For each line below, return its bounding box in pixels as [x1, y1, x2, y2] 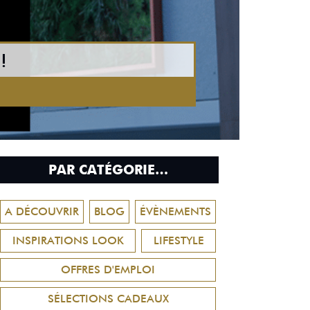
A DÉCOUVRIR [5, 205, 79, 218]
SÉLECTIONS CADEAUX [47, 292, 169, 305]
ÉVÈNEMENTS [140, 205, 211, 218]
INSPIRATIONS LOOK [12, 234, 124, 247]
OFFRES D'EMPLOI [61, 263, 155, 276]
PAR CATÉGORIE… [48, 162, 168, 178]
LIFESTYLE [153, 234, 204, 247]
